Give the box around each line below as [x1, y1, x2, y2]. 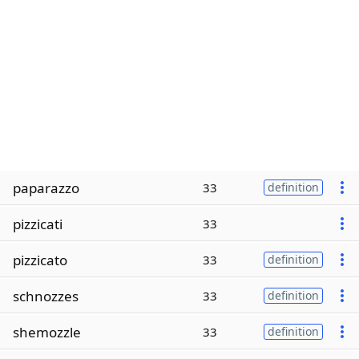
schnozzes [13, 286, 79, 305]
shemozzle [13, 322, 81, 341]
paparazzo [13, 178, 79, 197]
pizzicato [13, 250, 67, 269]
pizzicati [13, 214, 63, 233]
